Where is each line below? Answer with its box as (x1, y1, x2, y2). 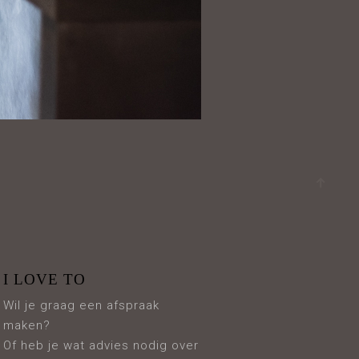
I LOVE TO (3, 271, 87, 288)
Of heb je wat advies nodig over (3, 338, 200, 353)
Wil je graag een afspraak (3, 298, 160, 313)
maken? (3, 318, 51, 333)
